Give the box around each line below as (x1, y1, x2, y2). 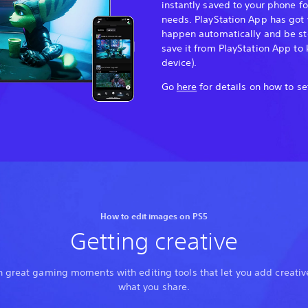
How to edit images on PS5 (100, 210, 208, 221)
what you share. (118, 280, 190, 293)
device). (161, 56, 197, 69)
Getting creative (70, 227, 238, 254)
